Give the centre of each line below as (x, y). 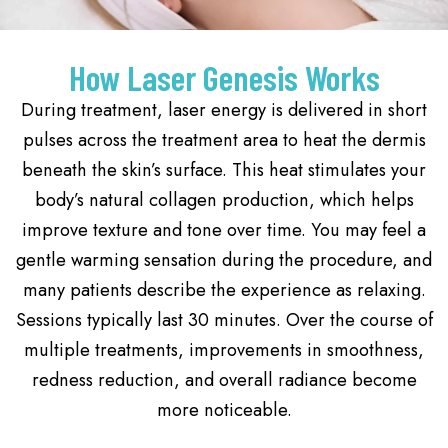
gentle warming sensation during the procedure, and (224, 260)
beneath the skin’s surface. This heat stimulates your (224, 170)
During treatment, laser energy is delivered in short (224, 110)
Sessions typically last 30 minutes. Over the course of (224, 320)
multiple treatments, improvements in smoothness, (224, 350)
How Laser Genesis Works (224, 77)
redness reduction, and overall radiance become (224, 380)
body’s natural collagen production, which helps (224, 200)
